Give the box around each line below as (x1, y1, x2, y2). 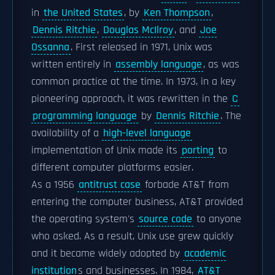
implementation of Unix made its (31, 144, 180, 157)
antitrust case (79, 178, 141, 192)
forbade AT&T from (142, 178, 229, 192)
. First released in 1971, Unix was (71, 41, 212, 54)
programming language (33, 109, 137, 123)
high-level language (103, 126, 191, 140)
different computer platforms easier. (31, 161, 193, 174)
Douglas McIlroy (103, 23, 173, 37)
